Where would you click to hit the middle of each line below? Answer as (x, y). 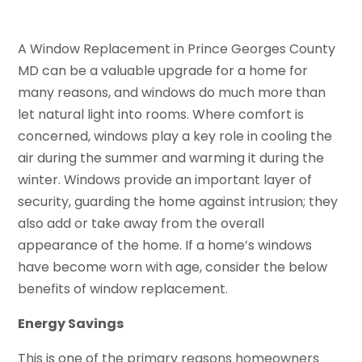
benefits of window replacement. (123, 288)
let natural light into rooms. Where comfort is (161, 114)
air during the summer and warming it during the (171, 158)
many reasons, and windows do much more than (172, 92)
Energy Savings (71, 323)
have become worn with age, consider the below (173, 267)
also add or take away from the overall (141, 223)
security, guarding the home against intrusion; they (178, 201)
